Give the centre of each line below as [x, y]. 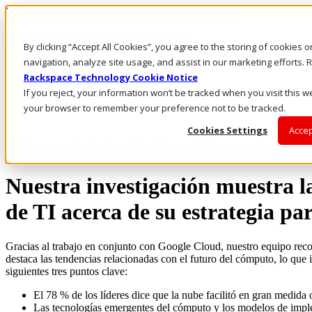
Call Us [50, 70]
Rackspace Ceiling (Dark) [97, 41]
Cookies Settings [227, 131]
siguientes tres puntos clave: [67, 271]
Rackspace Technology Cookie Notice [111, 77]
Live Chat [55, 83]
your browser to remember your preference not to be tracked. [155, 108]
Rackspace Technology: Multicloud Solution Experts [122, 11]
